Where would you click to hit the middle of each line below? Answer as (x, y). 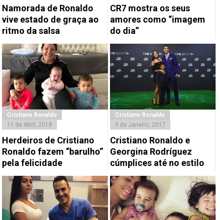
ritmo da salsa (31, 30)
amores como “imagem (157, 19)
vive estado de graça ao (51, 19)
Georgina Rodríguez (151, 151)
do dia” (124, 30)
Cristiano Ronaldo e (150, 140)
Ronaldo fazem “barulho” (53, 151)
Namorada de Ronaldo (48, 8)
